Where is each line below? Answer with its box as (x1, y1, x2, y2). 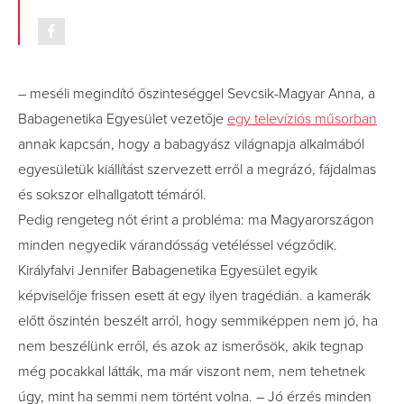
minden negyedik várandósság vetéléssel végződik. (18, 236, 337, 254)
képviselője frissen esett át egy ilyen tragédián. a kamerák (18, 287, 371, 305)
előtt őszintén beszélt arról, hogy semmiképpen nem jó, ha (18, 312, 378, 330)
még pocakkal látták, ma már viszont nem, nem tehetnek (18, 363, 365, 381)
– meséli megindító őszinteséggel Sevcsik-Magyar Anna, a (18, 85, 375, 103)
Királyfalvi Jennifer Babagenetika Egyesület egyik (18, 262, 317, 280)
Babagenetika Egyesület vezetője (18, 110, 227, 128)
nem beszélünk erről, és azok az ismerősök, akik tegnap (18, 337, 363, 355)
